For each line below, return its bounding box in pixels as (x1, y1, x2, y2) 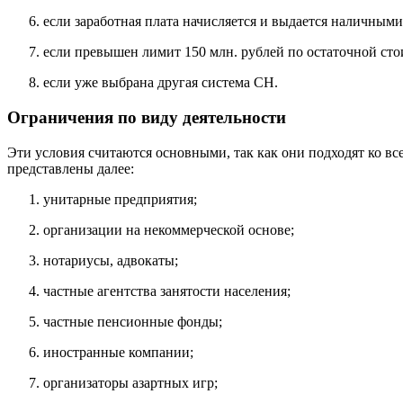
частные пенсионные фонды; (43, 313, 222, 329)
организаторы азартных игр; (43, 374, 218, 390)
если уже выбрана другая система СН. (43, 75, 278, 91)
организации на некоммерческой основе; (43, 221, 294, 237)
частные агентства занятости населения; (43, 282, 291, 299)
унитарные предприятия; (43, 191, 197, 207)
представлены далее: (7, 160, 134, 176)
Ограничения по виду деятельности (7, 107, 286, 127)
